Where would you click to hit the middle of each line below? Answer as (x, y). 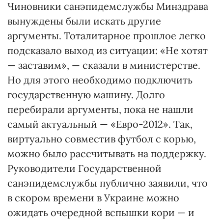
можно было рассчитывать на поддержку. (107, 153)
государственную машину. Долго (86, 95)
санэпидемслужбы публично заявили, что (108, 183)
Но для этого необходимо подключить (100, 80)
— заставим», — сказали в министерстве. (104, 65)
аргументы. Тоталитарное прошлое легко (107, 36)
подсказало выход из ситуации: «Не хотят (108, 50)
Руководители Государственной (84, 168)
